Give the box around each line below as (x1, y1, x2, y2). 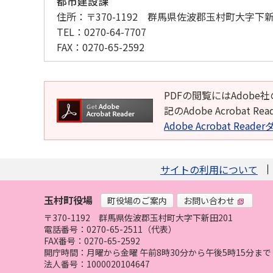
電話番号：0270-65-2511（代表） (44, 223, 177, 235)
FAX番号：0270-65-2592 (44, 235, 140, 247)
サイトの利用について (160, 162, 258, 177)
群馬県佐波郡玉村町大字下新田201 (99, 211, 233, 224)
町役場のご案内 (107, 194, 167, 207)
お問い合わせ (183, 194, 235, 207)
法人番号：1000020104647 (44, 258, 150, 270)
